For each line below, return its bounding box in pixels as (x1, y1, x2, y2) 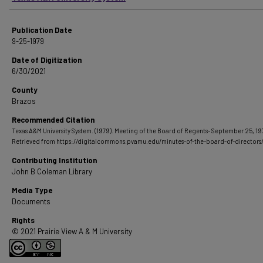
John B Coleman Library (12, 167, 92, 176)
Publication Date (12, 25, 72, 35)
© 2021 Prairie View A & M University (12, 227, 132, 236)
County (12, 85, 38, 95)
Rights (12, 215, 35, 225)
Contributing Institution (12, 156, 97, 165)
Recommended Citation (12, 115, 95, 124)
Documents (12, 197, 50, 206)
